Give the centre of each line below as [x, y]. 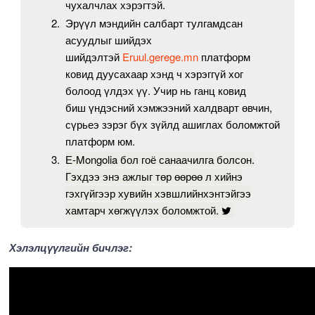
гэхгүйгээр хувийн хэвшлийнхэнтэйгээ [159, 193]
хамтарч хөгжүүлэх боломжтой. [142, 210]
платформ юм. [101, 141]
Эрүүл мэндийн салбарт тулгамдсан [154, 23]
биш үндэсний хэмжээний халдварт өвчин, [169, 108]
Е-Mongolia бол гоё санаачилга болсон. [160, 160]
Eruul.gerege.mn [161, 57]
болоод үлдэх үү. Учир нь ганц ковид [156, 91]
